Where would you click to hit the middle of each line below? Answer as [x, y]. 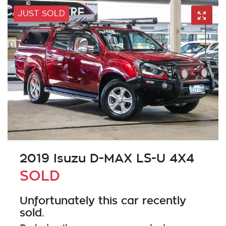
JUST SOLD [41, 14]
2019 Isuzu [55, 158]
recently [162, 201]
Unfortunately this [70, 201]
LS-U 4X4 [163, 158]
